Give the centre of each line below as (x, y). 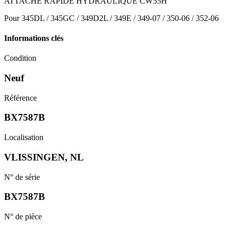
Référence (20, 98)
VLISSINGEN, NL (44, 157)
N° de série (22, 177)
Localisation (24, 138)
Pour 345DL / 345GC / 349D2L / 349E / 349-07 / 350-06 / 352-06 (111, 18)
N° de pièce (23, 217)
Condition (20, 58)
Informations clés (34, 38)
